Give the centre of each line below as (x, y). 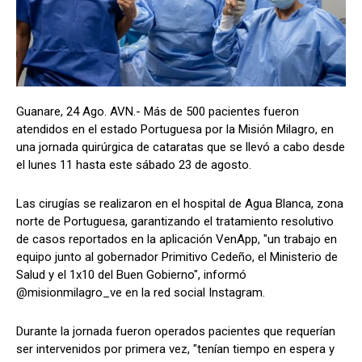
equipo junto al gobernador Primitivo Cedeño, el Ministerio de (177, 257)
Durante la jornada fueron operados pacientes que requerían (176, 331)
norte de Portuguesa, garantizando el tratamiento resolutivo (175, 221)
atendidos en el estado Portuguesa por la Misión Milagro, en (175, 129)
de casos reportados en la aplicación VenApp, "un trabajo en (177, 239)
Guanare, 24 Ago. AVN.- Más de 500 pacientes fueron (158, 111)
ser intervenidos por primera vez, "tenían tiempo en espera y (175, 349)
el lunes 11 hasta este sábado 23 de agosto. (134, 164)
